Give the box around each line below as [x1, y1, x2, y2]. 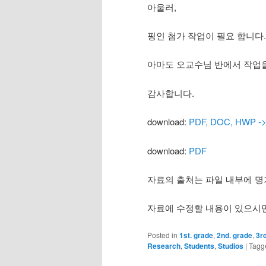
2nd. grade [217, 229, 252, 240]
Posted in [147, 229, 178, 240]
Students [184, 240, 214, 251]
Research [147, 240, 180, 251]
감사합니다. [147, 86, 194, 99]
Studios [218, 240, 243, 251]
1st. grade [179, 229, 213, 240]
